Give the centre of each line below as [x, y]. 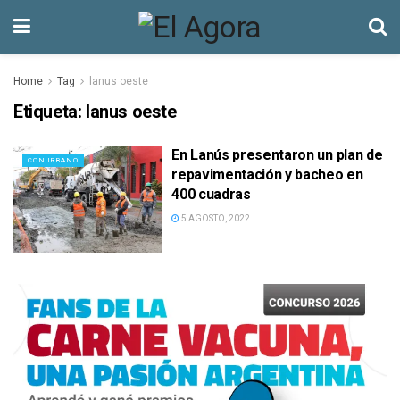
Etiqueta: [50, 112]
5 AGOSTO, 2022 [215, 218]
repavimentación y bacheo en [267, 175]
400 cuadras [211, 194]
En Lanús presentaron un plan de [277, 155]
